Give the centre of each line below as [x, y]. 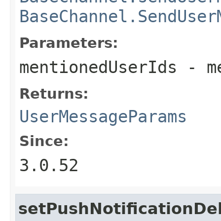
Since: [44, 141]
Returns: [54, 93]
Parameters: [69, 43]
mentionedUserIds [98, 67]
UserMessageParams [103, 116]
